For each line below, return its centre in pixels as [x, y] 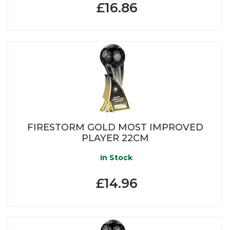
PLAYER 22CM [115, 138]
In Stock [115, 157]
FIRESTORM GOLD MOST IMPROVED [115, 127]
